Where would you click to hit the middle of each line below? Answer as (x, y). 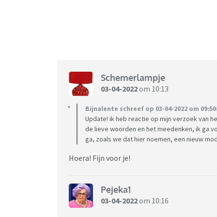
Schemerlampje (133, 78)
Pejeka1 (116, 190)
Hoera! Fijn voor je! (100, 158)
